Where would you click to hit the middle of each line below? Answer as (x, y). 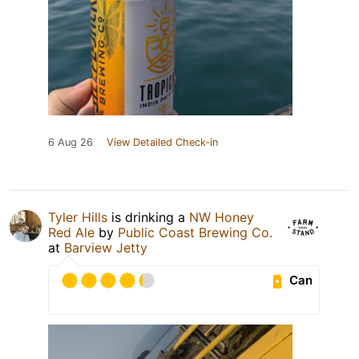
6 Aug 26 (71, 142)
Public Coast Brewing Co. (195, 232)
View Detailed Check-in (162, 142)
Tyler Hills (78, 217)
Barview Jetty (106, 247)
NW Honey (222, 217)
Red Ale (71, 232)
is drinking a (148, 217)
